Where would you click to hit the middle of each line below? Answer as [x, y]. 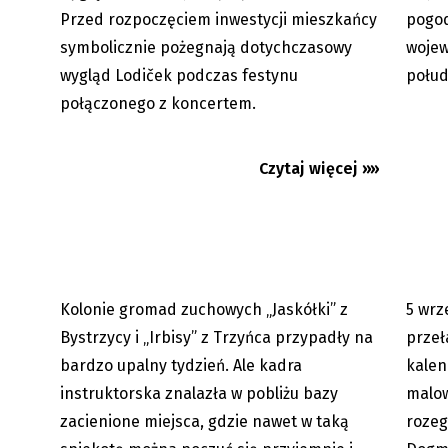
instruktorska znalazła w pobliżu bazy [199, 393]
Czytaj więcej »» [320, 169]
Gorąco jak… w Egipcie [150, 88]
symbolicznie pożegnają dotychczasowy [206, 48]
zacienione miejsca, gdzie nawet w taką [204, 421]
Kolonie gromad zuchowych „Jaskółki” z [204, 309]
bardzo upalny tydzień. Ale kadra [181, 365]
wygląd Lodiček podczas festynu [179, 76]
